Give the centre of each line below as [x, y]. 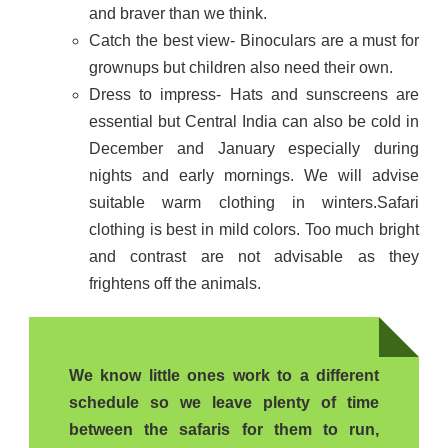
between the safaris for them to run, [224, 429]
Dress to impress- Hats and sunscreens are [254, 94]
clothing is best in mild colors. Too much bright [254, 229]
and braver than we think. [178, 13]
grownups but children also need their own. [241, 67]
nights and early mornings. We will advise [254, 175]
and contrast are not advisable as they [254, 256]
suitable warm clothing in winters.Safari [254, 202]
